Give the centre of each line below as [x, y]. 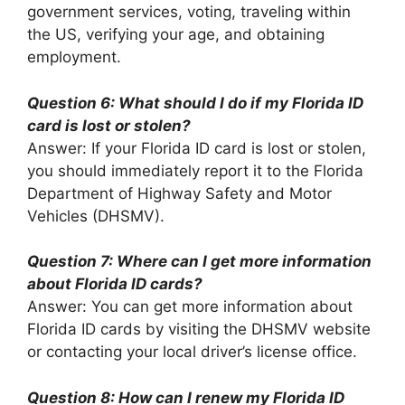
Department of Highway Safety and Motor [179, 193]
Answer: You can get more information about [190, 307]
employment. [74, 57]
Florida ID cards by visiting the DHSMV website [199, 330]
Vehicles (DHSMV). [96, 216]
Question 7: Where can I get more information [199, 262]
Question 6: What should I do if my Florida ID [195, 103]
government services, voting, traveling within [189, 12]
